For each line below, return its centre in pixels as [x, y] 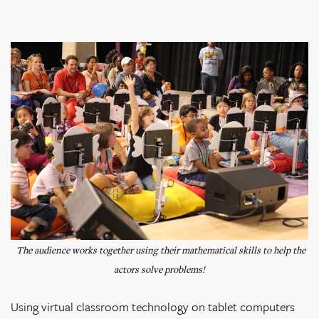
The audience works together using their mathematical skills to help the [161, 250]
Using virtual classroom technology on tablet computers [153, 307]
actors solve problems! [159, 270]
